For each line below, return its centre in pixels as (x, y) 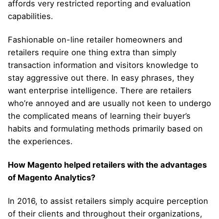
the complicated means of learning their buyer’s (99, 116)
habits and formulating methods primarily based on (105, 128)
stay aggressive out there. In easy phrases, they (101, 77)
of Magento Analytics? (52, 177)
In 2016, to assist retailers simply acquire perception (108, 201)
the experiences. (40, 141)
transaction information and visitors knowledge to (103, 65)
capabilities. (31, 16)
